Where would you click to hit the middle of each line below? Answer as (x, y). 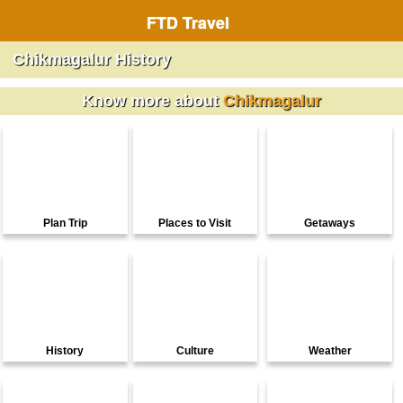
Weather (330, 351)
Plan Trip (65, 223)
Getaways (330, 223)
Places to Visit (195, 223)
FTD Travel (188, 22)
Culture (195, 351)
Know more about (152, 101)
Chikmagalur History (92, 59)
